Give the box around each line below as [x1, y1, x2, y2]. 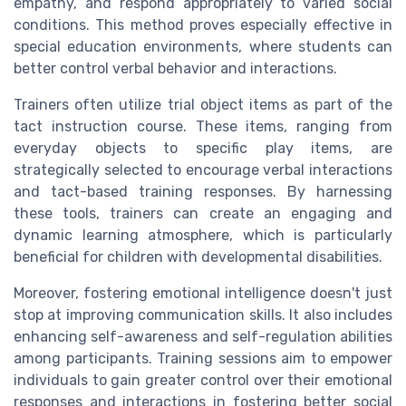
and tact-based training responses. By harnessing [14, 183, 392, 201]
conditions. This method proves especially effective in [14, 16, 392, 34]
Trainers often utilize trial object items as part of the [14, 96, 392, 114]
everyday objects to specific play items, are [14, 140, 392, 158]
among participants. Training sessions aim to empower [14, 350, 392, 368]
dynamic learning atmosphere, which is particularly [14, 227, 392, 245]
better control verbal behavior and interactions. [14, 60, 337, 78]
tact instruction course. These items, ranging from [14, 118, 392, 136]
